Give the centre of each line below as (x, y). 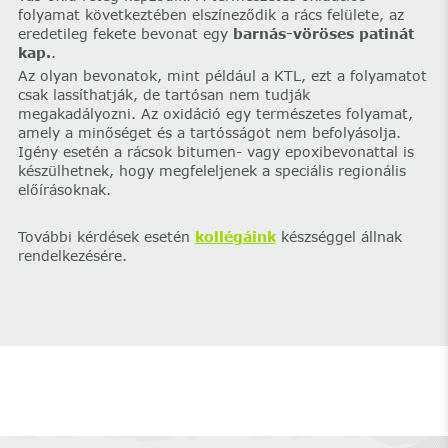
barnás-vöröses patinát (323, 33)
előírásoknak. (64, 190)
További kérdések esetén (106, 237)
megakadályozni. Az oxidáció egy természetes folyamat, (215, 114)
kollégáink (235, 237)
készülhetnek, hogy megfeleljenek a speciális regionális (211, 171)
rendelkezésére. (72, 256)
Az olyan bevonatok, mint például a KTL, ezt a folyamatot (222, 76)
